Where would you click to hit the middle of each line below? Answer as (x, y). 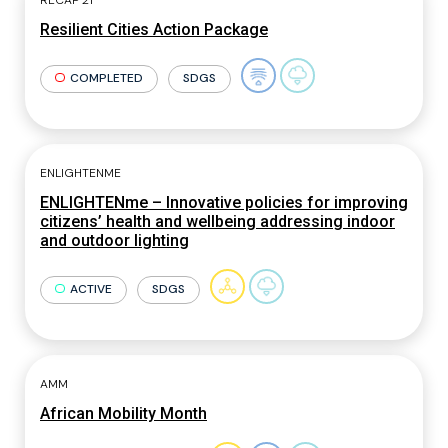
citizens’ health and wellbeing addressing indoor (217, 221)
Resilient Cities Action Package (154, 29)
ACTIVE (90, 288)
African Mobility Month (123, 413)
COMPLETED (106, 77)
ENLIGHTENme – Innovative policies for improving (224, 202)
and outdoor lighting (114, 240)
